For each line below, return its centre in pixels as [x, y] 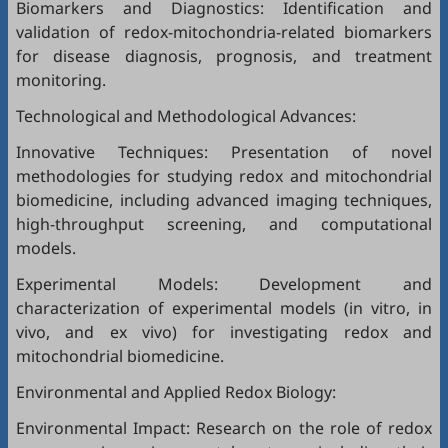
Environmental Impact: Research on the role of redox [224, 428]
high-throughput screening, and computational [224, 224]
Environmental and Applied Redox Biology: [176, 392]
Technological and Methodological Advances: [186, 116]
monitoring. [61, 80]
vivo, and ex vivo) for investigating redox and [224, 332]
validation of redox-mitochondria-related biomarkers [224, 32]
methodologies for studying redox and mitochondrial [224, 176]
